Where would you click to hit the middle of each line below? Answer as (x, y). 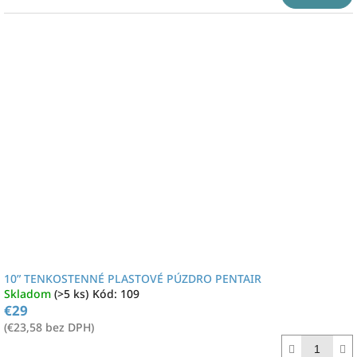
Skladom (29, 294)
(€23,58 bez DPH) (49, 327)
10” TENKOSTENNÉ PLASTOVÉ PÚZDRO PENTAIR (133, 279)
